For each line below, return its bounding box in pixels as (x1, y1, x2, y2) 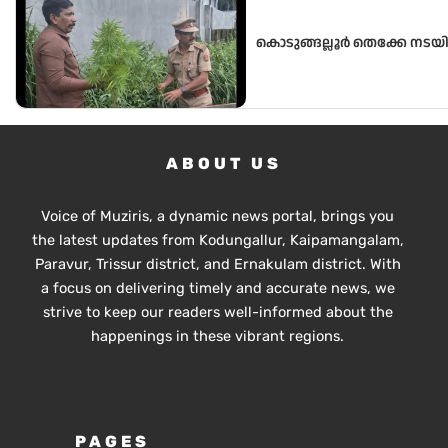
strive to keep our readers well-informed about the (42, 302, 393, 321)
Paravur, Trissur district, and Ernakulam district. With (34, 254, 401, 273)
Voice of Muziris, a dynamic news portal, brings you (41, 206, 395, 225)
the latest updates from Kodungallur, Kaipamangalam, (31, 230, 404, 249)
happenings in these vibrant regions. (91, 326, 345, 345)
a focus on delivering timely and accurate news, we (40, 278, 395, 297)
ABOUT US (166, 153, 282, 173)
